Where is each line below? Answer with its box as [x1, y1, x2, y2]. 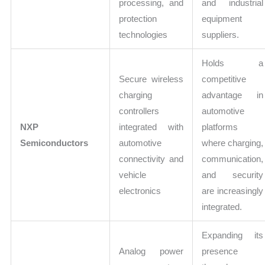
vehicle [119, 170, 147, 180]
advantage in [202, 90, 264, 101]
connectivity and [119, 154, 184, 164]
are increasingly [202, 186, 264, 196]
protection [119, 14, 157, 24]
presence [202, 246, 238, 257]
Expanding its [202, 230, 264, 241]
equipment [202, 14, 243, 24]
